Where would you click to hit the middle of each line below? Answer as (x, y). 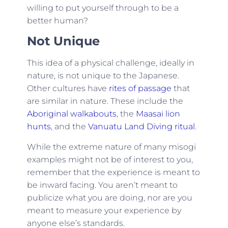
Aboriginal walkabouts (72, 114)
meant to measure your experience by (104, 210)
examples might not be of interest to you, (110, 159)
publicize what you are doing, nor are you (109, 197)
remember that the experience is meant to (113, 172)
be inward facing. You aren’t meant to (102, 185)
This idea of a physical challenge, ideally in (110, 63)
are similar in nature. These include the (105, 101)
